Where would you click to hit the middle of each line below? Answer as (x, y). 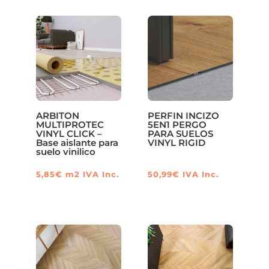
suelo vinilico (65, 151)
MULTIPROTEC (70, 124)
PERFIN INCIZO (184, 115)
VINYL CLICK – (69, 133)
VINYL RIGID (177, 142)
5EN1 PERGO (177, 124)
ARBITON (57, 115)
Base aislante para (77, 142)
